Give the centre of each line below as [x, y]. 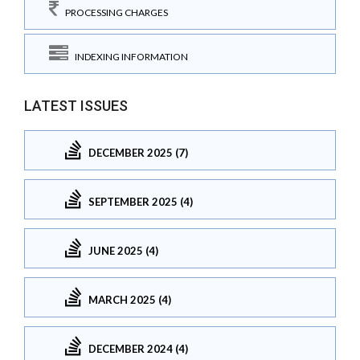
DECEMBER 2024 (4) [138, 348]
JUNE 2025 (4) [123, 250]
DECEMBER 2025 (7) [138, 152]
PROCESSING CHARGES [113, 12]
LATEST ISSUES [76, 106]
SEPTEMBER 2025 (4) [141, 201]
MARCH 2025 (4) [130, 299]
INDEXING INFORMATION [128, 57]
